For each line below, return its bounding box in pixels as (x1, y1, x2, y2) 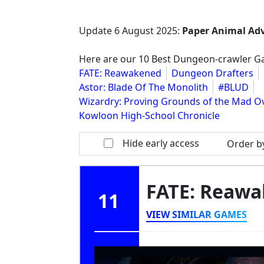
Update (79, 24, 114, 37)
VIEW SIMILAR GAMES (146, 208, 247, 221)
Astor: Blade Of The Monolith (79, 81, 208, 94)
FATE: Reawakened (79, 67, 161, 80)
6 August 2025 (114, 24, 177, 37)
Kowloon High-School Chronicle (79, 109, 220, 122)
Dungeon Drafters (171, 67, 253, 80)
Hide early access (123, 137, 200, 150)
